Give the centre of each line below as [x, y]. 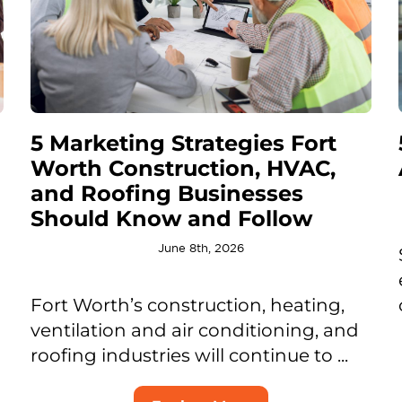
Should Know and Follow [171, 219]
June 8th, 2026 [201, 249]
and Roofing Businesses [166, 194]
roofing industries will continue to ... [189, 356]
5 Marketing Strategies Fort [183, 144]
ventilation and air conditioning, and [194, 331]
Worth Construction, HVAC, [183, 169]
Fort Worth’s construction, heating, [187, 306]
